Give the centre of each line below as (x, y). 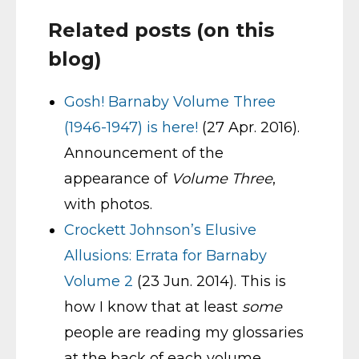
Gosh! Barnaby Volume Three (170, 101)
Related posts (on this (161, 30)
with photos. (108, 204)
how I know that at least (153, 307)
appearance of (118, 178)
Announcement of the (144, 153)
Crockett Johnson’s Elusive (160, 230)
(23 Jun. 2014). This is (210, 281)
